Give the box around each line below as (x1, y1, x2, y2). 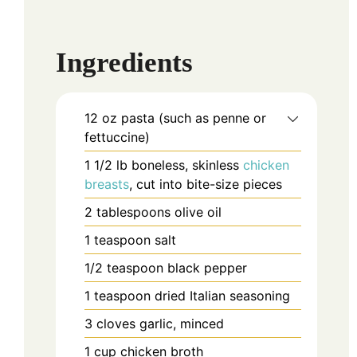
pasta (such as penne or (121, 110, 266, 127)
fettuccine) (84, 129, 150, 146)
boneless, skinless (131, 157, 243, 174)
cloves (96, 316, 135, 332)
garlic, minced (139, 316, 224, 332)
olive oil (175, 204, 222, 221)
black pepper (167, 260, 247, 277)
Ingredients (56, 47, 193, 79)
